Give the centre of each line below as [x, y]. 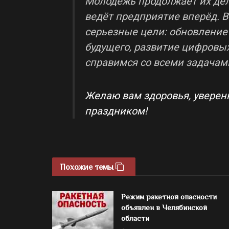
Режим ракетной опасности [169, 196]
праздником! [116, 111]
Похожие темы [88, 167]
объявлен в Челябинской [164, 207]
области [135, 218]
